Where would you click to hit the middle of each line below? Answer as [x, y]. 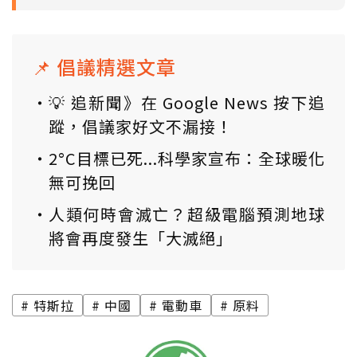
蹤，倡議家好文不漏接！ [141, 127]
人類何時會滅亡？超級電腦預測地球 [187, 214]
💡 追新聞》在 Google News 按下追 [187, 103]
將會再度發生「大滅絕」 [141, 238]
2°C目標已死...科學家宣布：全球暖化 [187, 159]
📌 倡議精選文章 [104, 67]
